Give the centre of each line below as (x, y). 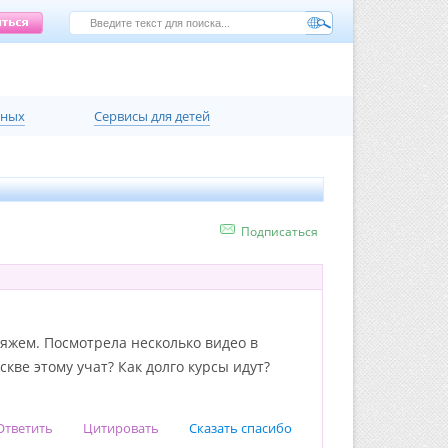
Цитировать (121, 428)
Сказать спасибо (240, 428)
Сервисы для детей (152, 116)
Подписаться (279, 231)
